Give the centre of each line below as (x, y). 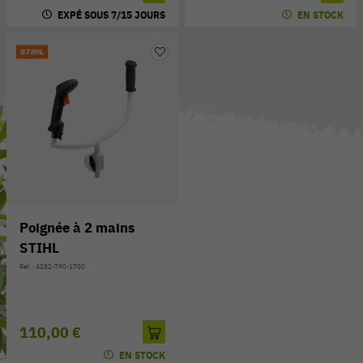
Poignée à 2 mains (77, 228)
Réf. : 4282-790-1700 (52, 267)
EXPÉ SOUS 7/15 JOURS (111, 15)
